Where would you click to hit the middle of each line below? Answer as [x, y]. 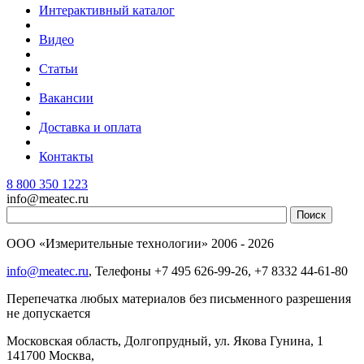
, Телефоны [121, 271]
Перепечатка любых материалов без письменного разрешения [179, 298]
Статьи [58, 68]
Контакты [66, 156]
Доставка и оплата [90, 127]
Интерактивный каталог [107, 10]
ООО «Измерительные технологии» [107, 243]
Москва [70, 355]
